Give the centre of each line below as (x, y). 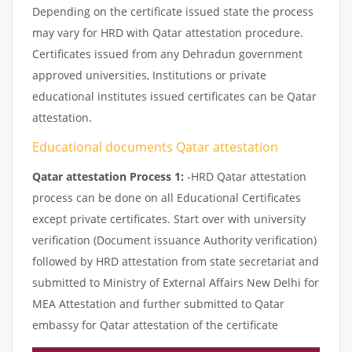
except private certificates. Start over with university (169, 218)
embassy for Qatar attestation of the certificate (155, 324)
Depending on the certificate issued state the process (173, 11)
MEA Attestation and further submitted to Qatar (158, 303)
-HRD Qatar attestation (245, 176)
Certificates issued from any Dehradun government (167, 53)
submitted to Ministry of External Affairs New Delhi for (176, 282)
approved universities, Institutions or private (149, 75)
